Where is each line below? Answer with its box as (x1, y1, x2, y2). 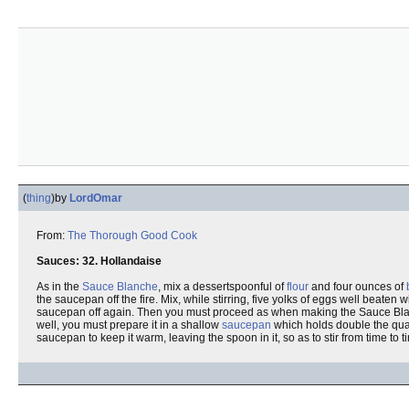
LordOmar (69, 192, 122, 204)
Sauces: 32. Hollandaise (37, 255, 162, 267)
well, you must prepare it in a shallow (37, 319, 222, 331)
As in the (37, 280, 82, 293)
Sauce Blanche (82, 280, 158, 293)
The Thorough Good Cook (68, 229, 197, 242)
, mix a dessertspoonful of (158, 280, 287, 293)
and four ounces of (309, 280, 406, 293)
